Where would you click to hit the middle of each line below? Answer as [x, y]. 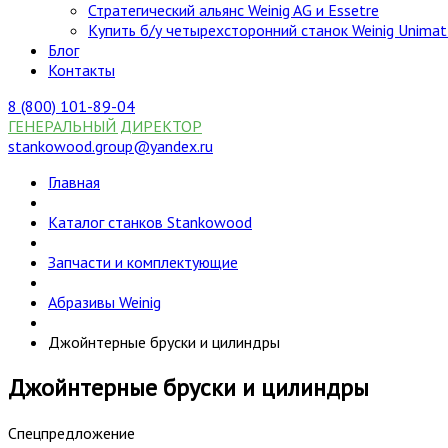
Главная [74, 182]
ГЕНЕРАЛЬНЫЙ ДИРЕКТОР [105, 126]
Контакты [81, 70]
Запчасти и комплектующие [143, 262]
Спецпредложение [71, 432]
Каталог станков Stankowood [150, 222]
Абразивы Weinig [104, 302]
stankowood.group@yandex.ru [110, 146]
